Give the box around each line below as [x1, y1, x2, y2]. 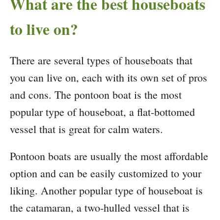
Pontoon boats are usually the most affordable [10, 149, 208, 164]
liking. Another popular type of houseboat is [10, 183, 203, 198]
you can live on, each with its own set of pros [10, 70, 207, 85]
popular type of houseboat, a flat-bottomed [10, 105, 195, 119]
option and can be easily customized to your [10, 166, 201, 181]
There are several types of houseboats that [10, 53, 192, 68]
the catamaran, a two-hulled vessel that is [10, 200, 190, 215]
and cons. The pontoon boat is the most [10, 87, 182, 102]
